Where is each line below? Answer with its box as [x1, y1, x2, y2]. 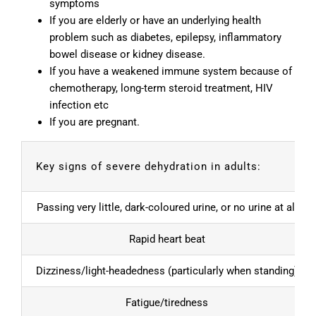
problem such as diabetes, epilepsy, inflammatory [49, 31, 281, 44]
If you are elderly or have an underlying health [49, 14, 261, 28]
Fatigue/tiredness [126, 296, 208, 310]
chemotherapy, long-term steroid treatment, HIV [49, 82, 273, 95]
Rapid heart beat [128, 233, 205, 246]
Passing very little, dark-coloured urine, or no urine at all [36, 201, 298, 214]
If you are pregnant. [49, 116, 140, 129]
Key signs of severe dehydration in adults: [36, 160, 261, 174]
